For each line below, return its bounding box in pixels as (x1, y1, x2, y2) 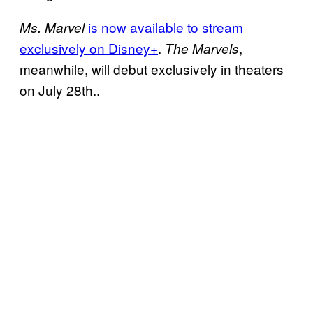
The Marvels (165, 39, 239, 58)
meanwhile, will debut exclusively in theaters (20, 59, 284, 79)
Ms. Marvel (20, 18, 85, 37)
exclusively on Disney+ (20, 38, 158, 58)
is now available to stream (88, 17, 243, 37)
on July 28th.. (20, 80, 100, 100)
